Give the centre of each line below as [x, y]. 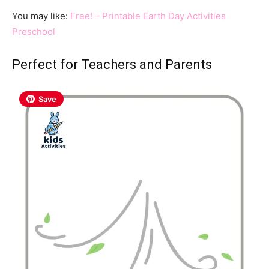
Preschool [34, 31]
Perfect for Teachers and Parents [112, 64]
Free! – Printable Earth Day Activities [148, 16]
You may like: [41, 16]
